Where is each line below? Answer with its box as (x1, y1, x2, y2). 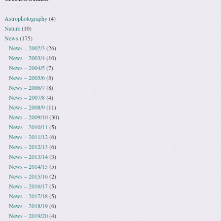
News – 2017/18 (8, 191, 48, 200)
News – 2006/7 (8, 83, 45, 91)
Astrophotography (4, 14, 48, 22)
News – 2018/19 (8, 201, 48, 210)
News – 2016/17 (8, 182, 48, 190)
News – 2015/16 (8, 172, 48, 180)
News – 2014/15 (8, 162, 48, 170)
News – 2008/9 (8, 103, 45, 111)
